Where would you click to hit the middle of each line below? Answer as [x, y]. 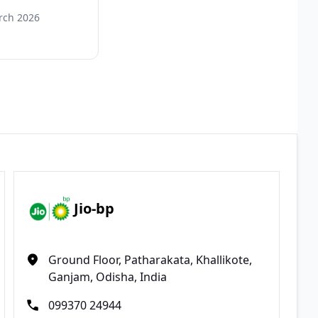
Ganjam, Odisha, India [108, 276]
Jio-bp [94, 209]
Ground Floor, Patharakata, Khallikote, [150, 259]
